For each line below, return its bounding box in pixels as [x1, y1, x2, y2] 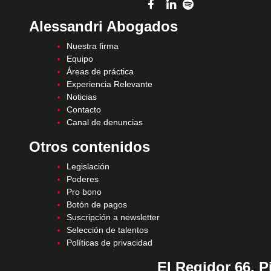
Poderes [67, 174, 99, 184]
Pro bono [67, 187, 102, 197]
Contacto [67, 105, 101, 115]
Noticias [67, 92, 97, 102]
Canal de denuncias [67, 117, 143, 128]
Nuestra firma [67, 41, 119, 51]
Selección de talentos [67, 225, 148, 235]
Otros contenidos [29, 139, 150, 155]
